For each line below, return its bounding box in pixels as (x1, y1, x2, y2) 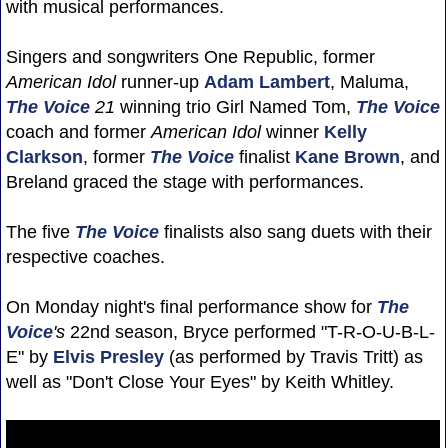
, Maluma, (329, 71, 409, 92)
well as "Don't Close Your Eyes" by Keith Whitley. (5, 371, 394, 392)
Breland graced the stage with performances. (5, 171, 364, 192)
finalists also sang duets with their (158, 221, 432, 242)
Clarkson (5, 146, 83, 167)
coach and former (5, 121, 151, 142)
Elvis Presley (52, 346, 164, 367)
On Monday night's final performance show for (5, 296, 377, 317)
